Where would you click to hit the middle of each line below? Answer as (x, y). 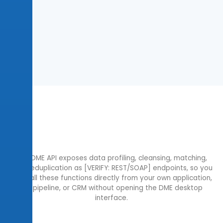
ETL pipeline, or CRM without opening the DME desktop (111, 188)
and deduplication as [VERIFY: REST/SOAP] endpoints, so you (111, 168)
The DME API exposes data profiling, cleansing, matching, (111, 158)
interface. (111, 198)
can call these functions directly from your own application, (111, 178)
